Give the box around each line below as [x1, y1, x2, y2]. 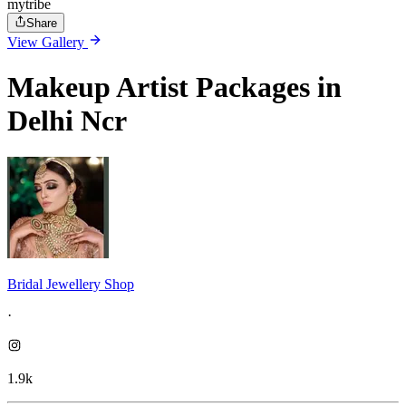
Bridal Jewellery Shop [7, 276, 134, 293]
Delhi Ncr [7, 103, 127, 137]
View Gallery [7, 34, 88, 51]
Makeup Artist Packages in [7, 70, 342, 103]
